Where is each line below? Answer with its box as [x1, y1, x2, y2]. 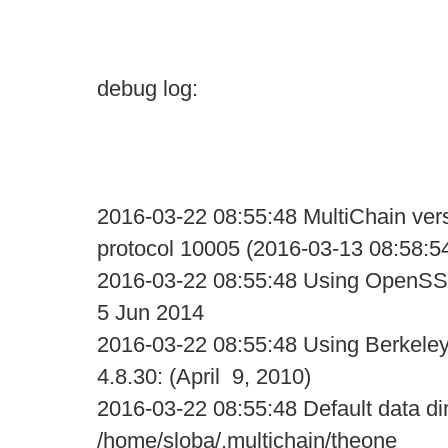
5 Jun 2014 [97, 300, 204, 325]
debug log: [97, 76, 198, 101]
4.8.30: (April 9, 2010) [97, 364, 311, 389]
